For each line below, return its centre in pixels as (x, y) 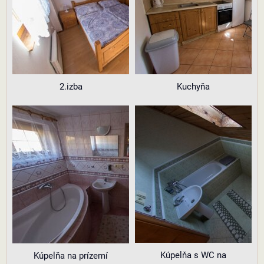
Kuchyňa (193, 87)
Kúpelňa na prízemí (71, 256)
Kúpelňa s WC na (193, 255)
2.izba (71, 87)
